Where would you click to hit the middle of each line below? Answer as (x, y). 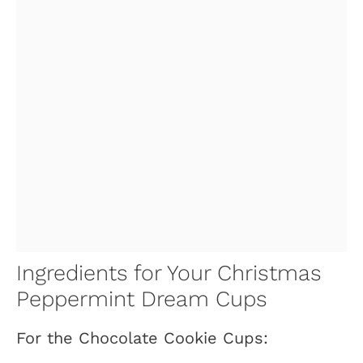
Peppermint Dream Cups (142, 299)
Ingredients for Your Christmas (169, 273)
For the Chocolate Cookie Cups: (142, 338)
